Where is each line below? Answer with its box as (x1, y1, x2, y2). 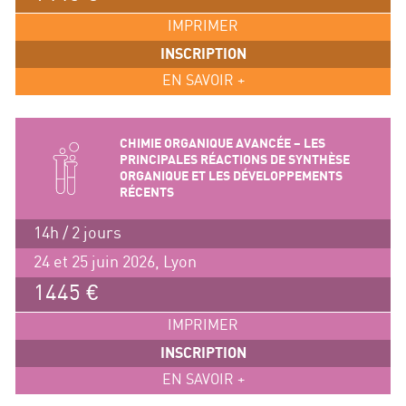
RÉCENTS (119, 185, 174, 199)
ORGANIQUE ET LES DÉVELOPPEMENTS (119, 169, 343, 183)
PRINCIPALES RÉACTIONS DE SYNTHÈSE (119, 152, 350, 167)
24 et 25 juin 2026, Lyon (33, 253, 197, 271)
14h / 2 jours (33, 224, 121, 242)
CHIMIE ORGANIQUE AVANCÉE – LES (119, 136, 325, 150)
